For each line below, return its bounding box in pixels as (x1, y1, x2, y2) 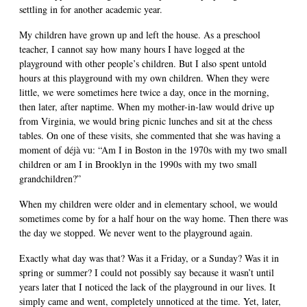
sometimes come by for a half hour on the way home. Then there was (19, 211, 288, 225)
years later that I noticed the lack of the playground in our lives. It (19, 280, 275, 293)
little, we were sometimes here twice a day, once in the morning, (19, 85, 269, 99)
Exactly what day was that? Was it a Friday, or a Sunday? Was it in (19, 251, 279, 265)
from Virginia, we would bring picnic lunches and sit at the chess (19, 114, 272, 127)
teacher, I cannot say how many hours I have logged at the (19, 42, 245, 56)
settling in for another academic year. (19, 2, 162, 16)
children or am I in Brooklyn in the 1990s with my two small (19, 157, 257, 171)
